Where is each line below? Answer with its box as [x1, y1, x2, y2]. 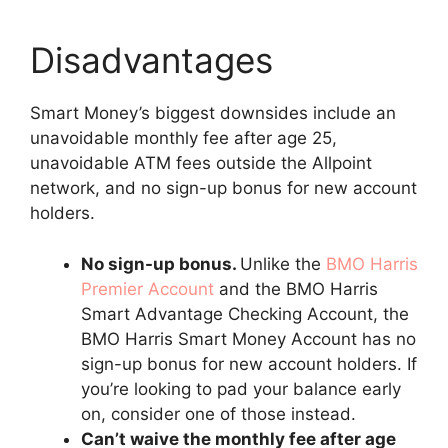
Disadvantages [30, 39, 273, 81]
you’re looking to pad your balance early [81, 378, 401, 399]
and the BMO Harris [214, 278, 378, 299]
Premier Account [81, 278, 214, 299]
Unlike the [240, 253, 326, 274]
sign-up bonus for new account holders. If [81, 353, 417, 374]
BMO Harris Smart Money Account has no [81, 328, 416, 349]
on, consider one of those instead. [81, 403, 356, 424]
